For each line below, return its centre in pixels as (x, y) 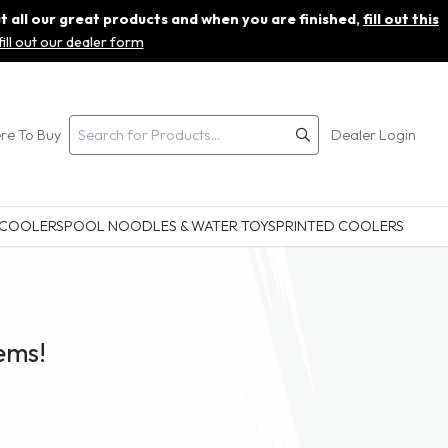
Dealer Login (373, 134)
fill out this (401, 19)
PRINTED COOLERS (339, 226)
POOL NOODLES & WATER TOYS (169, 226)
